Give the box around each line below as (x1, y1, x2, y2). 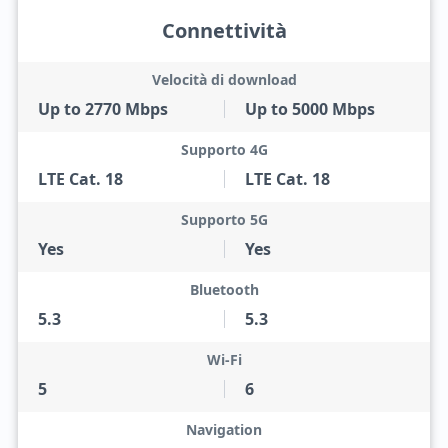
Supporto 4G (180, 140, 268, 159)
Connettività (161, 17, 287, 44)
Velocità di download (151, 70, 297, 89)
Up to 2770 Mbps (37, 98, 168, 120)
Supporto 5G (180, 210, 268, 229)
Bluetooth (189, 280, 259, 299)
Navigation (186, 420, 262, 439)
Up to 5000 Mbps (245, 98, 375, 120)
